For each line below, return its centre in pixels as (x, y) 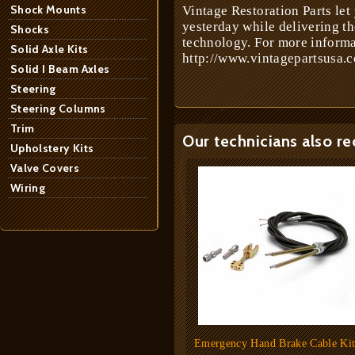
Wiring (28, 188)
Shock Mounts (49, 10)
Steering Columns (58, 109)
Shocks (30, 29)
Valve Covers (45, 168)
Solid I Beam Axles (60, 69)
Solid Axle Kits (50, 49)
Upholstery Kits (52, 148)
